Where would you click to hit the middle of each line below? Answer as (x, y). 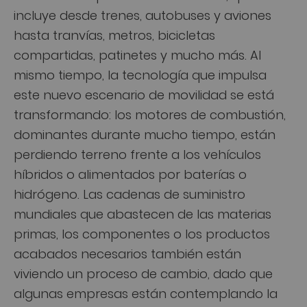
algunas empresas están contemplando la (146, 293)
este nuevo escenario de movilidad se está (144, 94)
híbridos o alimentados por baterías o (130, 173)
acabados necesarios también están (127, 253)
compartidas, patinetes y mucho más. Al (137, 54)
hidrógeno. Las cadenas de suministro (130, 193)
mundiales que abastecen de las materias (143, 213)
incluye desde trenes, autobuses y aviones (143, 14)
